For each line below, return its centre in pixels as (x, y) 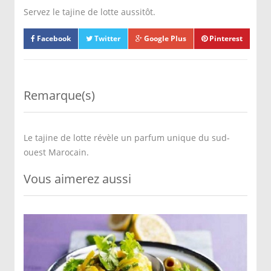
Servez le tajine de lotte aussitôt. (90, 12)
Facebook (53, 38)
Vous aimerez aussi (77, 179)
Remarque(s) (59, 95)
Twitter (106, 38)
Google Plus (164, 38)
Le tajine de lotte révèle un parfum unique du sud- (127, 138)
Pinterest (225, 38)
